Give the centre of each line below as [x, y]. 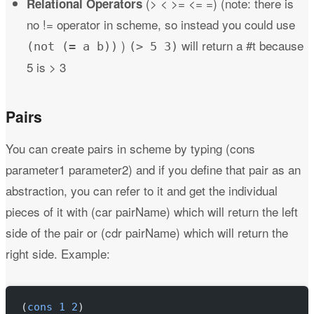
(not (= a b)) [72, 46]
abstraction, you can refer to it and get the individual [142, 191]
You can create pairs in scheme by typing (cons [130, 149]
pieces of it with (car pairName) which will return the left [152, 212]
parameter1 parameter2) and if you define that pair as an [153, 170]
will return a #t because [240, 45]
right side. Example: [58, 254]
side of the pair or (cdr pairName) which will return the [147, 233]
